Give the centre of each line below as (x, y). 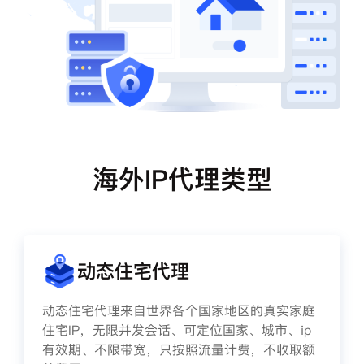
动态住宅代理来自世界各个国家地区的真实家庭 (179, 311)
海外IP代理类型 (182, 179)
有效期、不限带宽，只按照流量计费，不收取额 (179, 350)
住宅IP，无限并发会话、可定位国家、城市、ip (177, 330)
